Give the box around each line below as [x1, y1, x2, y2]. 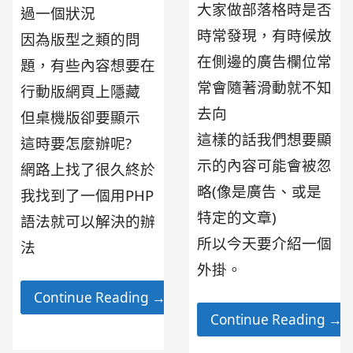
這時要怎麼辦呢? [20, 133, 132, 154]
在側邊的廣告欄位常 [197, 51, 333, 72]
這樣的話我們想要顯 [197, 129, 333, 150]
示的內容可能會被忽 [197, 155, 333, 176]
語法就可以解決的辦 [20, 211, 156, 232]
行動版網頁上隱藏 [20, 81, 141, 102]
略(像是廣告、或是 [197, 181, 322, 202]
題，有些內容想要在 [20, 55, 156, 76]
